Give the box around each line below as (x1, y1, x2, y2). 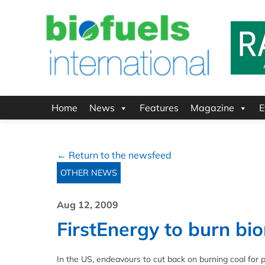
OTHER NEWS (60, 167, 117, 179)
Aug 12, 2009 (57, 199, 118, 211)
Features (140, 102, 179, 114)
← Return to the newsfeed (57, 149, 172, 161)
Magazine (190, 102, 234, 114)
